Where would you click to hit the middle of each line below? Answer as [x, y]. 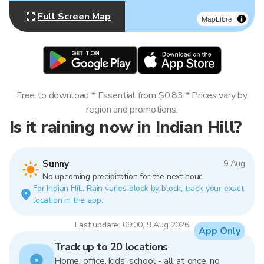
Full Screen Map [74, 16]
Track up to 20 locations [111, 247]
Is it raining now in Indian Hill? [126, 127]
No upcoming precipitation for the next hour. [123, 176]
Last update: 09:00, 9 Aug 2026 [132, 225]
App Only [220, 231]
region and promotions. [132, 110]
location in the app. [68, 200]
